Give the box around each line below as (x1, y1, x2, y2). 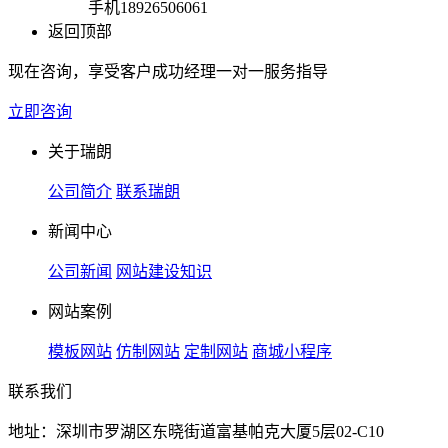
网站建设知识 (116, 263, 212, 281)
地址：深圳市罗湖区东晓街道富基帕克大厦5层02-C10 (8, 423, 384, 441)
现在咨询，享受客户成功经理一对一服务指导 (8, 63, 328, 81)
